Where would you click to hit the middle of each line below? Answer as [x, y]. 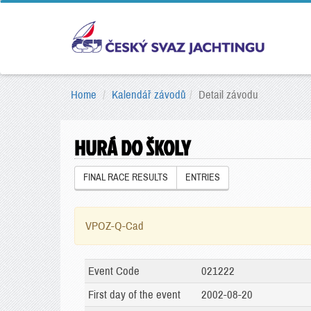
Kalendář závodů [149, 95]
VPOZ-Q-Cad [115, 226]
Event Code [114, 271]
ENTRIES [203, 177]
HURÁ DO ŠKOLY [132, 148]
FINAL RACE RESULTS [126, 177]
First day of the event [134, 295]
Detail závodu [228, 95]
